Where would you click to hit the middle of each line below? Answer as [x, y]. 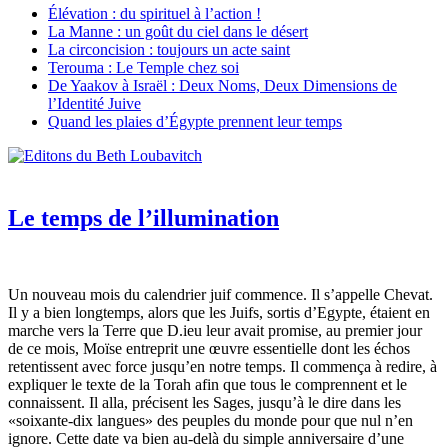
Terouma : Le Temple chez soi [143, 68]
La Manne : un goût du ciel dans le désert [178, 32]
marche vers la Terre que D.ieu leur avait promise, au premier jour [215, 331]
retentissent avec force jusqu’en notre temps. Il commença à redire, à [222, 367]
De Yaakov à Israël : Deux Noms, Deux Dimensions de [222, 86]
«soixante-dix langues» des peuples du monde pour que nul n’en [210, 421]
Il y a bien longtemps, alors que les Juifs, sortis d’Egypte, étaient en [219, 313]
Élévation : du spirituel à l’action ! [154, 14]
